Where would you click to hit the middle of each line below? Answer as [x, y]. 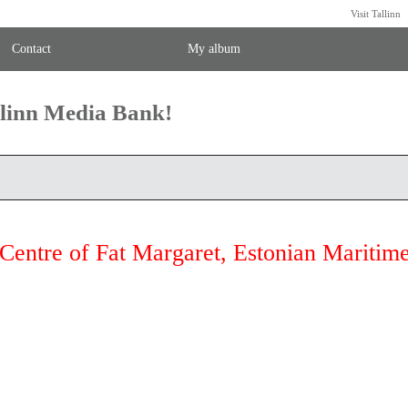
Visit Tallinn [375, 13]
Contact [31, 49]
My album [214, 49]
